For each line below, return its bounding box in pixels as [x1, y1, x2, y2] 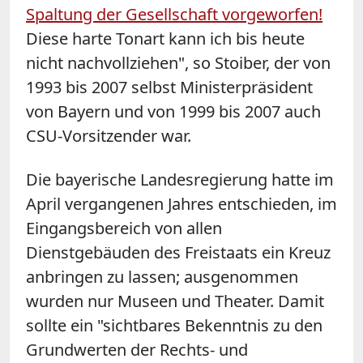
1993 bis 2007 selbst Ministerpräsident [26, 75, 313, 98]
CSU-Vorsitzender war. [26, 124, 191, 147]
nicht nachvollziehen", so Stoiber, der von [26, 51, 331, 74]
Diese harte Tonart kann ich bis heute [26, 27, 305, 49]
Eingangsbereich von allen [26, 216, 222, 239]
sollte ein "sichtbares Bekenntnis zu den [26, 314, 322, 336]
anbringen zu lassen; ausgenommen [26, 265, 298, 288]
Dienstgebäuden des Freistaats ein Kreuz [26, 241, 331, 263]
